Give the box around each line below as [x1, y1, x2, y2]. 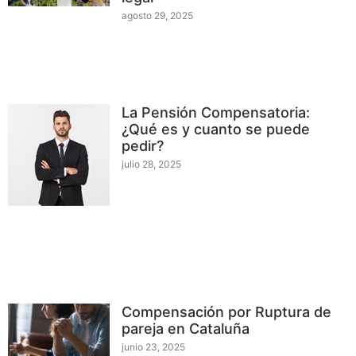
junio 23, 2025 [122, 340, 186, 353]
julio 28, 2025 [122, 157, 182, 170]
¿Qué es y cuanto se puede [122, 120, 311, 137]
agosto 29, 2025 [122, 9, 194, 21]
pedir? [122, 137, 164, 154]
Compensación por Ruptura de [122, 303, 332, 320]
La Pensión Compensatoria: [122, 103, 311, 121]
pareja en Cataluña [122, 319, 250, 337]
